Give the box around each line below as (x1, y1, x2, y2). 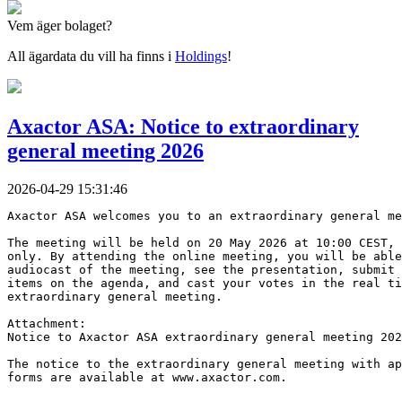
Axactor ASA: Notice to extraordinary (7, 114, 359, 138)
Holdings (175, 48, 227, 64)
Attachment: (7, 316, 86, 330)
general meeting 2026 (7, 138, 204, 162)
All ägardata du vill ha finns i (7, 48, 175, 64)
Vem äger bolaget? (7, 18, 112, 33)
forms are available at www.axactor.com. (7, 370, 287, 384)
